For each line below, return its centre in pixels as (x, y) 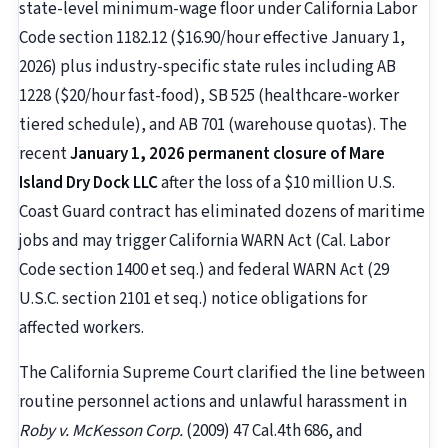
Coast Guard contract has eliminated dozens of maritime (222, 212)
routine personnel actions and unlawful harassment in (213, 402)
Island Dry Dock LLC (88, 183)
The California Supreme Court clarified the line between (222, 373)
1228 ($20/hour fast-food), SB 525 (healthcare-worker (209, 96)
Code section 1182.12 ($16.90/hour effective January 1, (212, 38)
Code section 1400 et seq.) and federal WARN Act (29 (204, 270)
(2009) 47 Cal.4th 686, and (273, 431)
